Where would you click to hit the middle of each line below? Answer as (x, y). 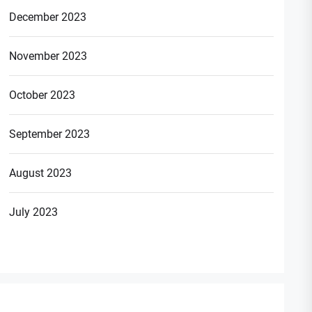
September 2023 (50, 134)
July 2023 (34, 212)
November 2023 (48, 56)
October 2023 (42, 95)
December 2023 (48, 17)
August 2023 (41, 173)
